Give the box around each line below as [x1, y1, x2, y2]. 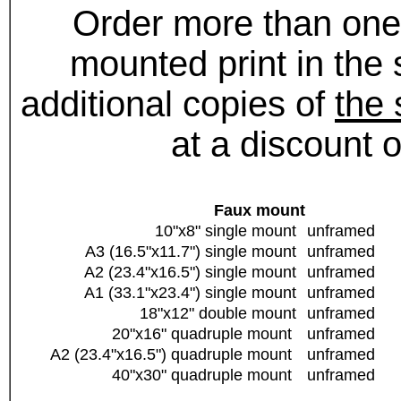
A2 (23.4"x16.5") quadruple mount [50, 346, 305, 364]
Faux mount [214, 201, 305, 220]
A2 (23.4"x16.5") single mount [84, 263, 305, 282]
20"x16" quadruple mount [112, 325, 305, 344]
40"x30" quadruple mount [112, 366, 305, 385]
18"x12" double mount [140, 304, 305, 323]
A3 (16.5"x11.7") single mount [85, 243, 305, 261]
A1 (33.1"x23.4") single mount [84, 284, 305, 303]
